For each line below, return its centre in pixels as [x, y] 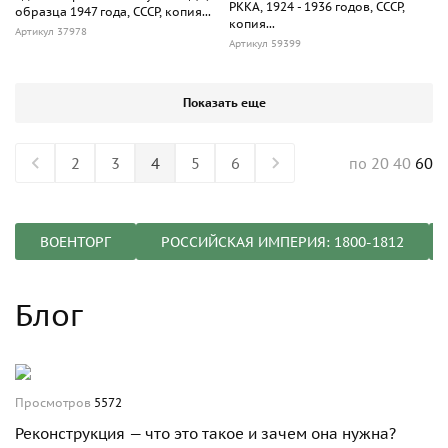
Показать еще [224, 103]
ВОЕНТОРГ [75, 241]
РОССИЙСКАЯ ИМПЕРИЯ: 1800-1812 [282, 241]
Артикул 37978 [51, 32]
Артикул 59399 [265, 44]
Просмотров [54, 403]
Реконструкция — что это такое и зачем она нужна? [205, 434]
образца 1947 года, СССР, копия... [113, 12]
